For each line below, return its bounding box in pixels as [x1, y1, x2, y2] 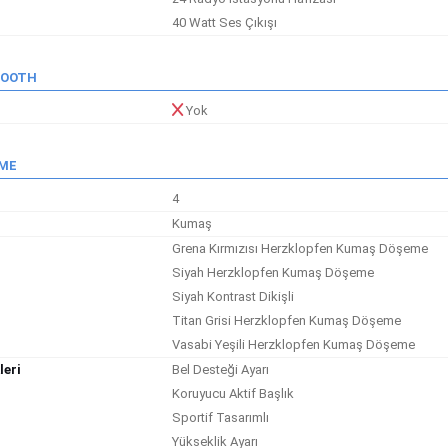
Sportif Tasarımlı [172, 410, 270, 425]
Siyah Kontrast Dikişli [172, 289, 295, 304]
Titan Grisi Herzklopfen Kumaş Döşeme [172, 313, 402, 328]
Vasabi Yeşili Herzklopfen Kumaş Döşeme [172, 337, 416, 352]
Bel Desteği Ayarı [172, 362, 270, 377]
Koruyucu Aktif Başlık [172, 386, 295, 401]
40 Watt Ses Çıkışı [172, 15, 278, 30]
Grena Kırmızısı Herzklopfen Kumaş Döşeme [172, 241, 429, 256]
